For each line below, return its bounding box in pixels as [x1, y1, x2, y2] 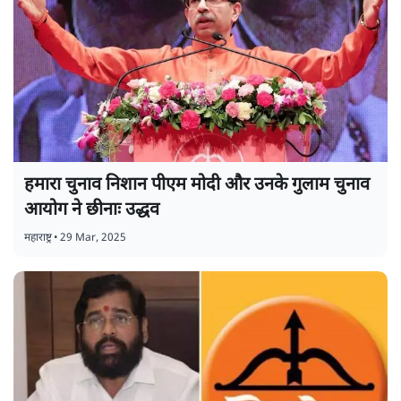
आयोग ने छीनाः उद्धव [24, 199, 159, 223]
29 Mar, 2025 [60, 231, 126, 246]
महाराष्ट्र [24, 231, 52, 246]
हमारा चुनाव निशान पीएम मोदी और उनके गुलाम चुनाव [24, 174, 370, 198]
